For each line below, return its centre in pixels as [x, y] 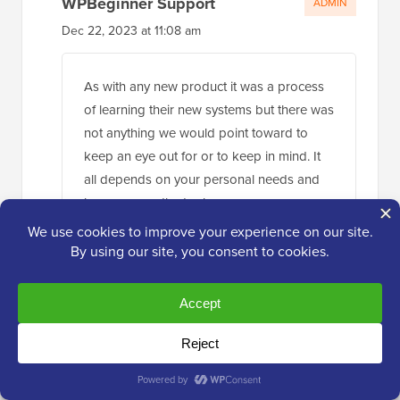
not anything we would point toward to [196, 133]
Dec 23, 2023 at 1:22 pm [147, 360]
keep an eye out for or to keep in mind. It [202, 156]
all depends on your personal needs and [202, 179]
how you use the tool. [146, 203]
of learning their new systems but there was [209, 110]
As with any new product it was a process [204, 87]
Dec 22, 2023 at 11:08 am [131, 31]
